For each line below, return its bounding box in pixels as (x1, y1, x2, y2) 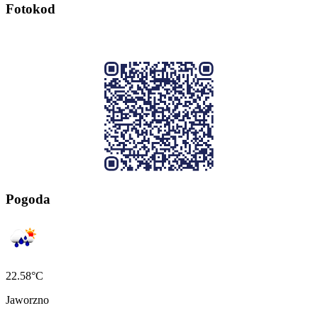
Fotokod (6, 1, 55, 17)
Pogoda (6, 191, 50, 207)
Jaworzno (6, 294, 49, 307)
